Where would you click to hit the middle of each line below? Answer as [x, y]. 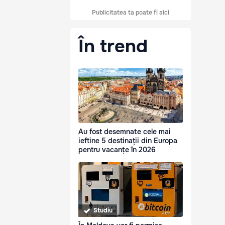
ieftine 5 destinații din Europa [128, 141]
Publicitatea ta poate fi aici [131, 13]
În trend [113, 46]
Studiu [103, 211]
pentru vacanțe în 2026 [117, 150]
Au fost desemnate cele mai [125, 132]
